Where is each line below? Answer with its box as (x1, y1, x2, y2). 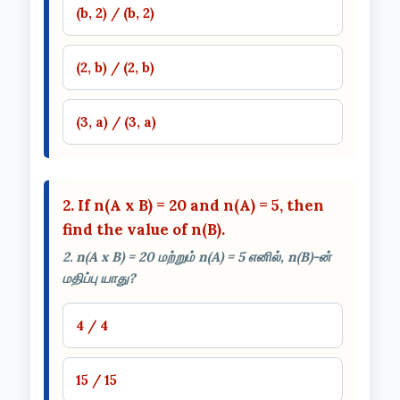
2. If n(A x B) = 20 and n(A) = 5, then (62, 195, 324, 215)
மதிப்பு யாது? (62, 269, 136, 287)
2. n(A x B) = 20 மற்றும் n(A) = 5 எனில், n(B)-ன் (62, 247, 331, 265)
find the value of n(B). (62, 219, 225, 239)
